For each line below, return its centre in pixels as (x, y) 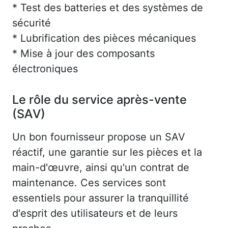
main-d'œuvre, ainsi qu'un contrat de (101, 168)
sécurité (32, 23)
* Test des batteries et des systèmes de (108, 8)
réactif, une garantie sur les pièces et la (107, 152)
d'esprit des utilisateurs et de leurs (95, 213)
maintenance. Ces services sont (89, 183)
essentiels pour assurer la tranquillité (101, 198)
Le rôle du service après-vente (99, 100)
